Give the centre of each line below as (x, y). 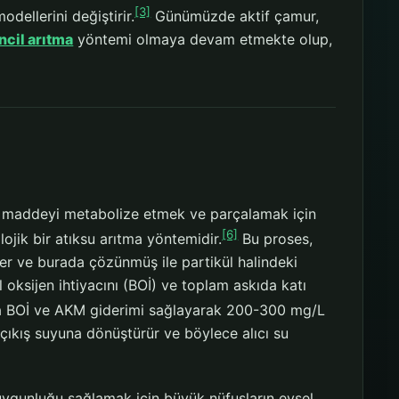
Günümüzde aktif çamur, (235, 16)
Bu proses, (276, 238)
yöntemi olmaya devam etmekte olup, (203, 40)
